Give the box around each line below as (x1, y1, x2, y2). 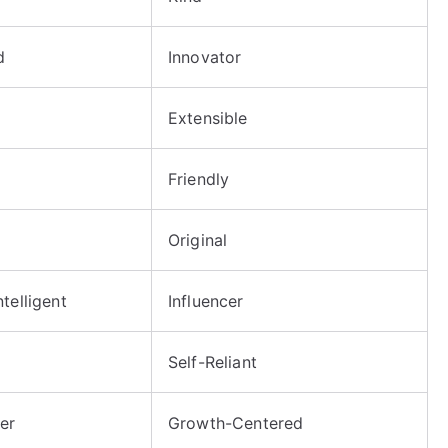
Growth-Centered (168, 412, 304, 433)
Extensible (168, 107, 248, 128)
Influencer (168, 290, 244, 311)
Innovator (168, 46, 242, 67)
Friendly (168, 168, 230, 189)
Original (168, 229, 228, 250)
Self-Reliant (168, 351, 257, 372)
